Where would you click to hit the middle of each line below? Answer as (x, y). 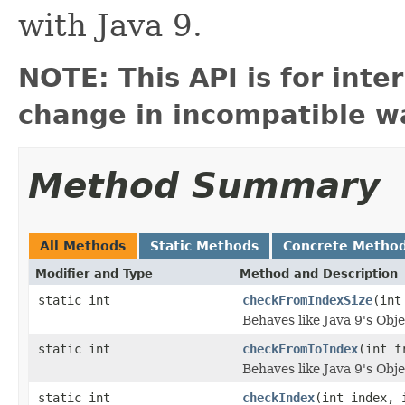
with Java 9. (110, 25)
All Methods (83, 245)
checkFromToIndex (300, 348)
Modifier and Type (94, 273)
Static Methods (204, 245)
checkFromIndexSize (307, 300)
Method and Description (319, 273)
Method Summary (204, 185)
